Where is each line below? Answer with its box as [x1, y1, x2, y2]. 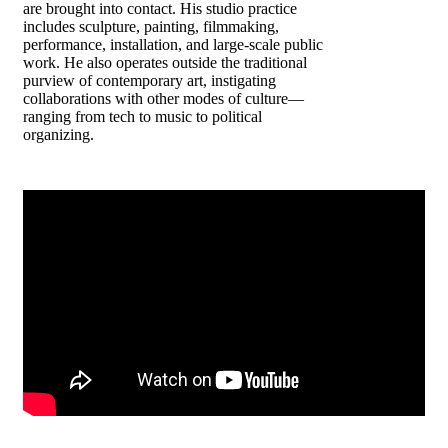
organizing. [23, 125, 94, 143]
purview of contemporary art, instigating [23, 71, 276, 89]
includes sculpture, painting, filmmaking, [23, 17, 279, 35]
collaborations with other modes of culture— [23, 89, 304, 107]
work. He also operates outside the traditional [23, 53, 307, 71]
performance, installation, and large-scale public [23, 35, 323, 53]
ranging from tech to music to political [23, 107, 262, 125]
